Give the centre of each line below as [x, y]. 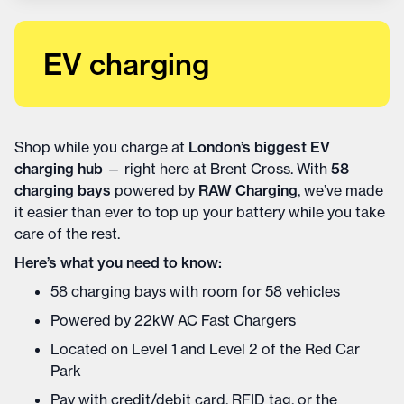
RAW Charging [248, 190]
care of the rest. [67, 234]
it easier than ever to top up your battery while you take [200, 212]
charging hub [59, 169]
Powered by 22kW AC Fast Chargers [173, 320]
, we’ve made [340, 190]
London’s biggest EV [259, 147]
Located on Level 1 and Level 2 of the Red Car [205, 349]
